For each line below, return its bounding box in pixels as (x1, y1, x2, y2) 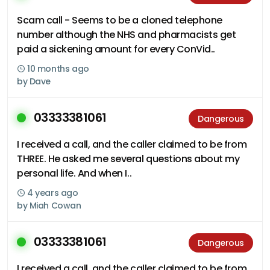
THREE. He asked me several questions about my (17, 152, 240, 166)
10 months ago (25, 63, 89, 75)
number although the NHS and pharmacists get (17, 28, 236, 42)
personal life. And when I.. (17, 166, 132, 180)
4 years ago (25, 187, 78, 199)
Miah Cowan (29, 199, 81, 212)
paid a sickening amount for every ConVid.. (17, 42, 215, 56)
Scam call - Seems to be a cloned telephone (17, 13, 222, 27)
